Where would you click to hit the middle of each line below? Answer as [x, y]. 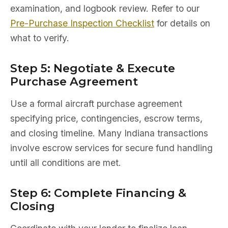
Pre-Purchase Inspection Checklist [82, 23]
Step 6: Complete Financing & [98, 193]
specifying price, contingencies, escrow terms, [106, 118]
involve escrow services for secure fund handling [111, 148]
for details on [182, 23]
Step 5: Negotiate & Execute [93, 68]
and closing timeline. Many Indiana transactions [109, 133]
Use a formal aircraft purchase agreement [96, 104]
